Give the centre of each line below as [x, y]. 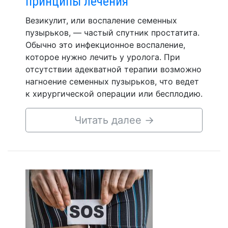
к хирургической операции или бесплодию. [114, 94]
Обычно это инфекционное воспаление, [105, 45]
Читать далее [109, 120]
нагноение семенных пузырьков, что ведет [112, 81]
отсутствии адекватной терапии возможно [113, 69]
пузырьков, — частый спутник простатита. [112, 33]
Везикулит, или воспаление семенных [101, 20]
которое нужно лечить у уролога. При [103, 57]
